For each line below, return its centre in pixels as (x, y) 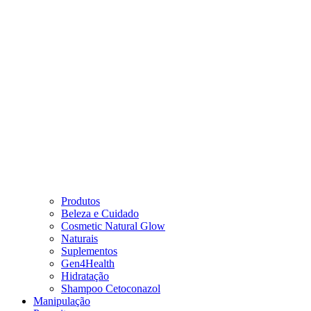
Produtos (81, 201)
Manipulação (62, 301)
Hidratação (85, 276)
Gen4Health (88, 263)
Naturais (79, 238)
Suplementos (89, 251)
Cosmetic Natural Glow (113, 226)
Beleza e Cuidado (100, 213)
